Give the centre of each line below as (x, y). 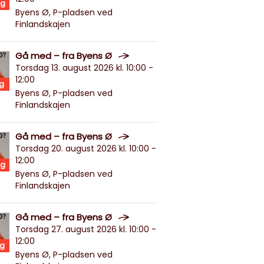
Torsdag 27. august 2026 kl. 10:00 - (86, 229)
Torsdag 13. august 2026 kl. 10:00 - (84, 68)
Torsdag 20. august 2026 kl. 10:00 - (86, 148)
